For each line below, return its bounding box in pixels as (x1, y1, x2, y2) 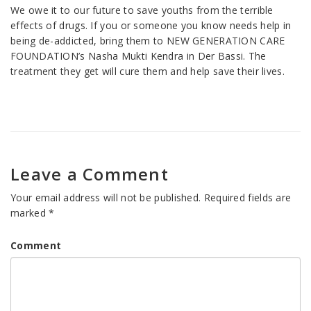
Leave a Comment (10, 162, 169, 186)
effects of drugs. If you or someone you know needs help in (10, 19, 292, 33)
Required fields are (203, 191, 292, 205)
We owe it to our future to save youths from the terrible (10, 3, 274, 17)
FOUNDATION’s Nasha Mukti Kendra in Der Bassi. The (10, 49, 267, 63)
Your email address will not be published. (10, 191, 201, 205)
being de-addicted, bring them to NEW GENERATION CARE (10, 34, 285, 48)
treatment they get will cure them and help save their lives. (10, 65, 285, 78)
